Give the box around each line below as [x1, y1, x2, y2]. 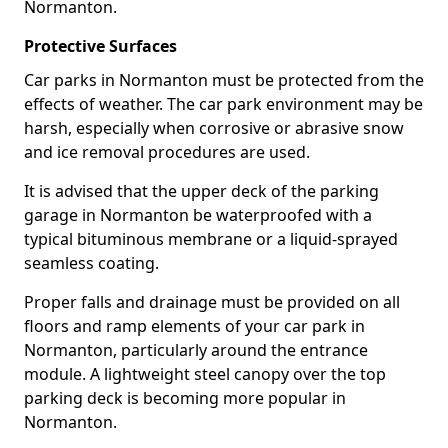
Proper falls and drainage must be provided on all [24, 291, 400, 313]
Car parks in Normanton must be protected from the [24, 69, 424, 91]
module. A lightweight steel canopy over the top [24, 363, 386, 385]
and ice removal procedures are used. [24, 141, 310, 163]
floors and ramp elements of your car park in [24, 315, 365, 337]
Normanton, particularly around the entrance [24, 339, 368, 361]
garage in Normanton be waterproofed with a [24, 204, 372, 226]
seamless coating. [24, 252, 159, 274]
